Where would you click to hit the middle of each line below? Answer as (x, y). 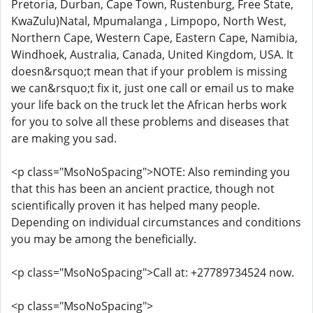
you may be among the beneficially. (104, 239)
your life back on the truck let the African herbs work (149, 105)
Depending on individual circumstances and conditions (156, 222)
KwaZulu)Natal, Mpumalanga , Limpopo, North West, (149, 21)
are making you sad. (64, 138)
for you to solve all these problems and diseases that (150, 122)
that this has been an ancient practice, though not (143, 189)
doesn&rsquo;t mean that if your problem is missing (149, 71)
